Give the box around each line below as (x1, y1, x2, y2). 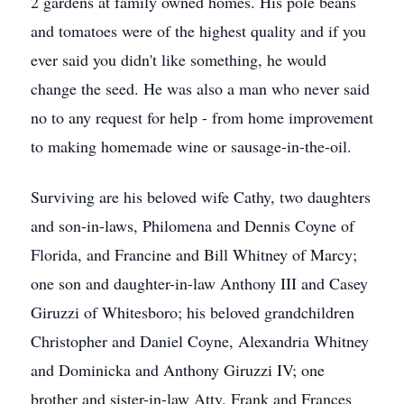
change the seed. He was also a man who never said (31, 78, 370, 99)
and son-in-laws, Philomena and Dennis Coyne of (31, 215, 354, 236)
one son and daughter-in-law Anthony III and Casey (31, 272, 368, 294)
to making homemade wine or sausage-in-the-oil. (31, 135, 352, 157)
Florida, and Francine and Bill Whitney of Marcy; (31, 243, 357, 265)
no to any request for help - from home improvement (31, 106, 373, 128)
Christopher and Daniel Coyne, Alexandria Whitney (31, 330, 369, 352)
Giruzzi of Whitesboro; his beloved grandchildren (31, 301, 354, 323)
